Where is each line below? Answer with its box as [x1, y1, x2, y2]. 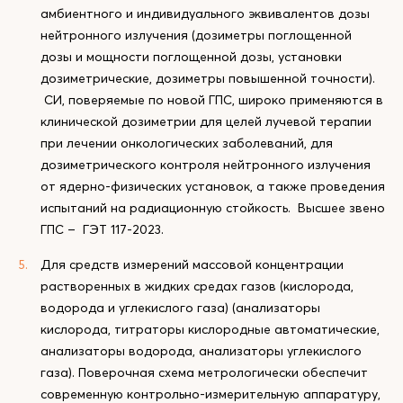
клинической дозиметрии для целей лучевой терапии [40, 113, 372, 130]
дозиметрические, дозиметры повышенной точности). [40, 70, 375, 86]
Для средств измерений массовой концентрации [40, 256, 344, 273]
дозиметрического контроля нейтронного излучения [40, 157, 371, 173]
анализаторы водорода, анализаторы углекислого [40, 343, 362, 359]
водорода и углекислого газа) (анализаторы [40, 300, 320, 316]
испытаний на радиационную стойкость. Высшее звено [40, 200, 385, 216]
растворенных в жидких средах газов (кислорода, [40, 278, 354, 294]
